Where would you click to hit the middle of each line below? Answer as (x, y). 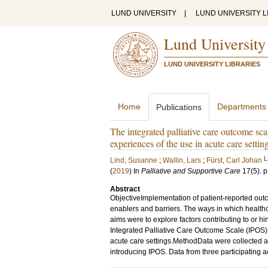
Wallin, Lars (182, 160)
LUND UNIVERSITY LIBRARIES (212, 64)
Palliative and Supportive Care (191, 171)
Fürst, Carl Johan (234, 160)
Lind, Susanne (134, 160)
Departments (242, 106)
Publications (179, 107)
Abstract (125, 189)
